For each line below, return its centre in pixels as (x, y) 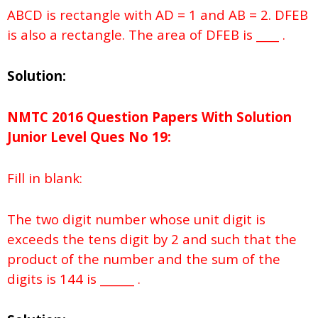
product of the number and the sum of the (144, 258)
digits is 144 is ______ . (74, 278)
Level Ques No (98, 136)
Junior (27, 136)
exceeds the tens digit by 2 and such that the (152, 238)
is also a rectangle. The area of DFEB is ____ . (146, 34)
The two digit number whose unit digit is (136, 219)
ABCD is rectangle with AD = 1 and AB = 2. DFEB (158, 14)
